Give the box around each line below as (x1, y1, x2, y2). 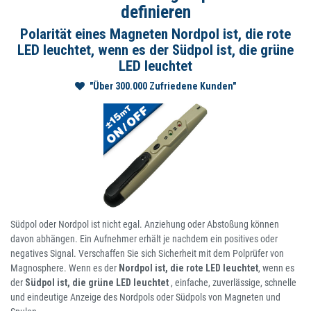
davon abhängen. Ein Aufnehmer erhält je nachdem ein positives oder (10, 233, 278, 244)
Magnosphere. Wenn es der (10, 262, 119, 274)
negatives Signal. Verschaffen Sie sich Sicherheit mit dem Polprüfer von (10, 247, 284, 259)
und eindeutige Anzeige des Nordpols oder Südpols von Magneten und (10, 291, 280, 303)
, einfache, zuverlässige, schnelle (171, 276, 296, 288)
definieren (120, 1, 191, 22)
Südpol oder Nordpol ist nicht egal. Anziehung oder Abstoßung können (10, 218, 279, 230)
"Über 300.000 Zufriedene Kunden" (89, 80, 236, 92)
